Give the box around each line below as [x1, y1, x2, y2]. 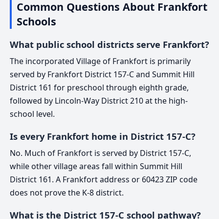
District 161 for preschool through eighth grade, [10, 82, 189, 93]
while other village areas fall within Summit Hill [10, 160, 182, 172]
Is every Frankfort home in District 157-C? [10, 130, 196, 143]
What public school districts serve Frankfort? [10, 38, 209, 51]
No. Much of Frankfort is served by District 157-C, [10, 147, 191, 158]
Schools [16, 14, 56, 28]
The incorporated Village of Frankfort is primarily [10, 55, 191, 66]
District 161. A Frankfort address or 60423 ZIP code [10, 174, 197, 185]
